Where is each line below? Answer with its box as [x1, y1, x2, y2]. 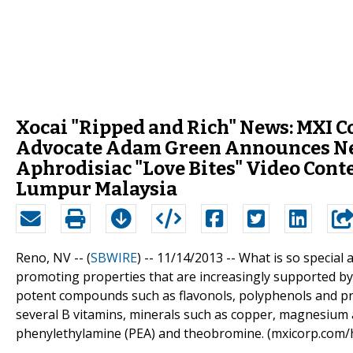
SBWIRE [91, 248, 137, 266]
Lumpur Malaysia [16, 177, 177, 200]
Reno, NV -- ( [16, 248, 91, 266]
